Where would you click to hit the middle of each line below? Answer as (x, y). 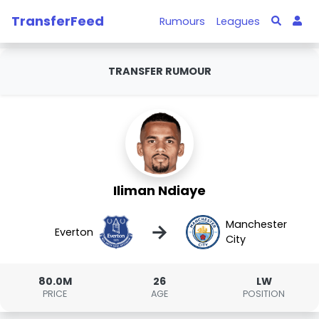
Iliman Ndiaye (159, 190)
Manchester (256, 224)
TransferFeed (58, 21)
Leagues (239, 21)
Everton (74, 232)
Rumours (183, 21)
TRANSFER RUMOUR (159, 71)
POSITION (264, 294)
